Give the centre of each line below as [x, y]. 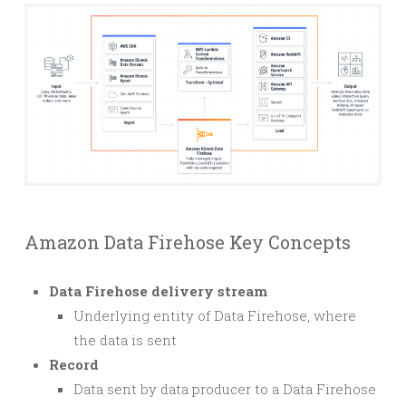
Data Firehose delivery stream [158, 291]
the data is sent [125, 340]
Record [74, 365]
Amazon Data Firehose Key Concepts [188, 242]
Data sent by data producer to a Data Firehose [225, 389]
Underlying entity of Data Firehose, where [215, 316]
